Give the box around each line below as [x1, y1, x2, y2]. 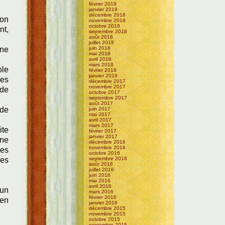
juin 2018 [89, 45, 111, 51]
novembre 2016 [89, 144, 126, 150]
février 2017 [89, 128, 117, 134]
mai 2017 [89, 111, 111, 117]
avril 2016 [89, 183, 112, 189]
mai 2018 [89, 50, 111, 56]
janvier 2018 [89, 72, 118, 78]
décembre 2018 [89, 12, 126, 18]
